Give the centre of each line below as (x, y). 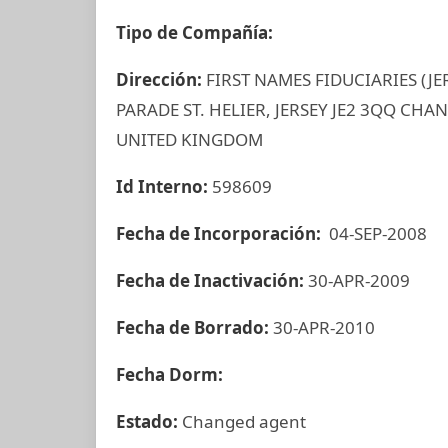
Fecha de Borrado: (194, 327)
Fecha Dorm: (171, 374)
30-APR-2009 (359, 280)
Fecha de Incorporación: (220, 233)
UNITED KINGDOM (189, 139)
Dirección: (161, 79)
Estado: (149, 421)
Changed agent (244, 421)
